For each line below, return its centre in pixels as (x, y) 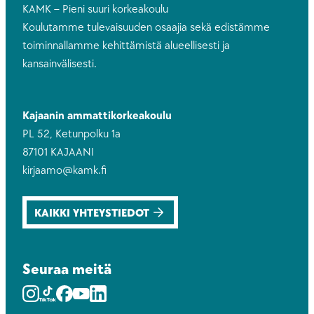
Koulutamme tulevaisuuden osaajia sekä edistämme (146, 28)
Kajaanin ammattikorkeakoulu (101, 116)
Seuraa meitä (67, 270)
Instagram (46, 292)
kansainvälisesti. (60, 64)
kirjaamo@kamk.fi (64, 171)
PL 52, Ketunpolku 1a (71, 134)
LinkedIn (109, 292)
